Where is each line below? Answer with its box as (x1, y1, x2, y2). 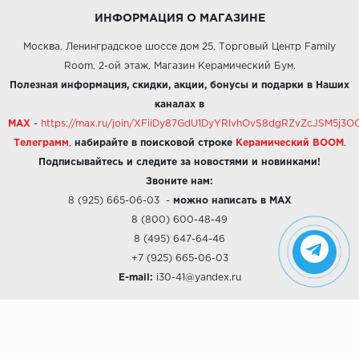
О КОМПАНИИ (137, 304, 222, 313)
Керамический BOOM (235, 139, 344, 147)
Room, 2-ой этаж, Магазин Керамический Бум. (63, 62, 296, 71)
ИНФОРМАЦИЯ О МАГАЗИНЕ (94, 14, 265, 23)
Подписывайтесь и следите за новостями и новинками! (38, 158, 321, 167)
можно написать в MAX (172, 196, 292, 205)
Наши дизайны (143, 333, 216, 341)
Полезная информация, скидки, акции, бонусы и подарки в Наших (10, 81, 349, 90)
